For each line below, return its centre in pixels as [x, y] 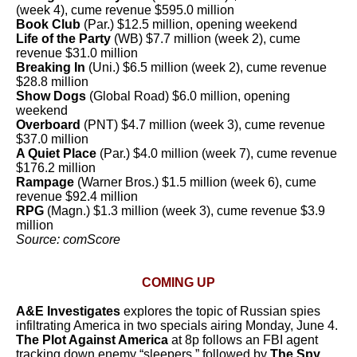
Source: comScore [68, 239]
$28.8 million [52, 82]
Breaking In [51, 67]
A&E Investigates [70, 311]
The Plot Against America [92, 340]
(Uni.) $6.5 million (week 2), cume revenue [206, 67]
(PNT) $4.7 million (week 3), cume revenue [204, 125]
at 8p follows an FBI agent [243, 340]
